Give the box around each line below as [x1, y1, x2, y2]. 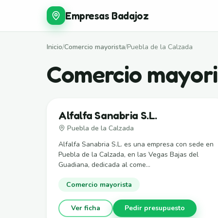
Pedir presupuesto [125, 203, 185, 213]
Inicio [47, 42, 62, 52]
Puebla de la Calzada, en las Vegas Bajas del [58, 149, 199, 159]
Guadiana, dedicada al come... [58, 160, 150, 169]
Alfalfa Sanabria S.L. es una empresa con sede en [58, 139, 214, 149]
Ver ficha [71, 203, 100, 213]
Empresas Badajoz [65, 9, 149, 22]
